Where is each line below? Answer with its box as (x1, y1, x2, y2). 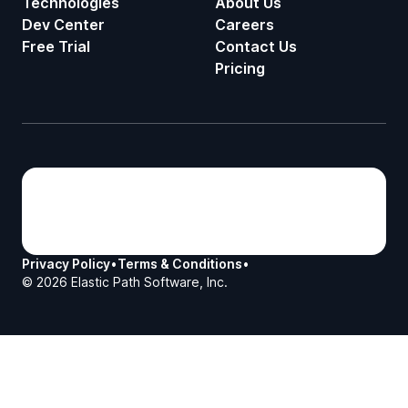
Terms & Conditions (117, 256, 242, 271)
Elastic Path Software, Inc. (67, 274, 228, 290)
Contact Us (215, 37, 297, 56)
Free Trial (22, 37, 90, 56)
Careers (215, 15, 274, 34)
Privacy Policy (22, 256, 110, 271)
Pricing (215, 59, 265, 77)
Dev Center (22, 15, 105, 34)
